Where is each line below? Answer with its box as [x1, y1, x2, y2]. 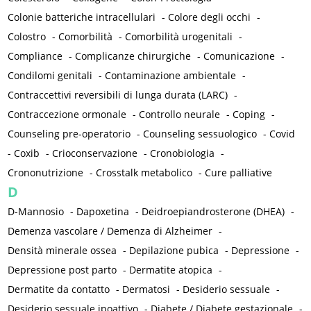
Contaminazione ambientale [105, 69, 237, 83]
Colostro [8, 30, 47, 44]
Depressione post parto [8, 263, 117, 277]
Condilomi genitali [8, 69, 93, 83]
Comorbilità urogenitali [125, 30, 233, 44]
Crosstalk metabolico [96, 166, 193, 180]
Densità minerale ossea [8, 244, 117, 258]
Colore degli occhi [168, 10, 251, 24]
